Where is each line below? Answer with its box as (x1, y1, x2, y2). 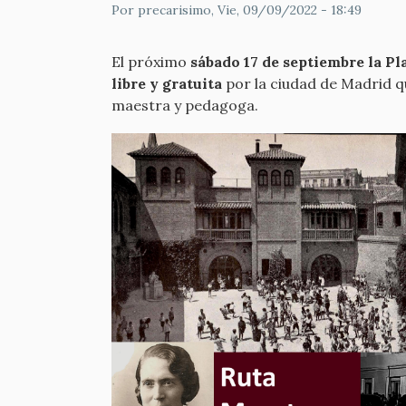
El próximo (111, 53, 190, 71)
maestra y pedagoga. (111, 96, 258, 114)
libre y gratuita (111, 74, 222, 92)
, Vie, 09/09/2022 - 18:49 (211, 2, 362, 18)
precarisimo (138, 2, 211, 18)
